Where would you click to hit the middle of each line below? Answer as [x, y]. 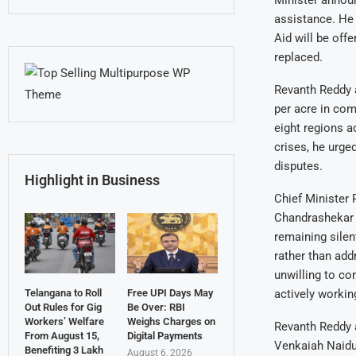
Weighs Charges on [171, 322]
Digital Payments [164, 336]
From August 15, [62, 336]
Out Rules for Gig [63, 308]
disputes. [298, 166]
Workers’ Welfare [64, 322]
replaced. [298, 58]
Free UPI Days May [170, 293]
